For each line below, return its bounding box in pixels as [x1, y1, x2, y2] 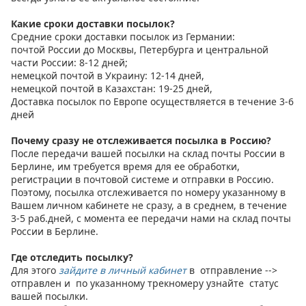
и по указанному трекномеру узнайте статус [64, 277, 281, 290]
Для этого [11, 264, 56, 277]
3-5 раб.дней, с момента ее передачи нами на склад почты [11, 212, 291, 225]
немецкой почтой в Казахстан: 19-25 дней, [11, 82, 212, 95]
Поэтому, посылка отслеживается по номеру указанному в [11, 186, 286, 199]
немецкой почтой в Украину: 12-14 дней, [11, 69, 204, 82]
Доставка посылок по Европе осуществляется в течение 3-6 [11, 95, 294, 108]
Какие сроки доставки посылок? [11, 17, 175, 30]
